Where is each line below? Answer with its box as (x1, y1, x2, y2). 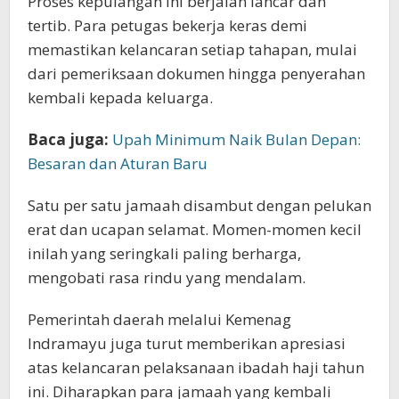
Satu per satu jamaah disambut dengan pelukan (28, 195, 371, 216)
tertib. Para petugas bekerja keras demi (28, 15, 307, 37)
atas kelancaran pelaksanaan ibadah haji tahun (28, 357, 364, 379)
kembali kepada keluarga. (28, 87, 213, 109)
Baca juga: (28, 129, 109, 151)
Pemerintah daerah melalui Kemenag (28, 309, 291, 330)
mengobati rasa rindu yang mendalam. (28, 267, 305, 289)
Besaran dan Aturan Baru (28, 153, 208, 175)
